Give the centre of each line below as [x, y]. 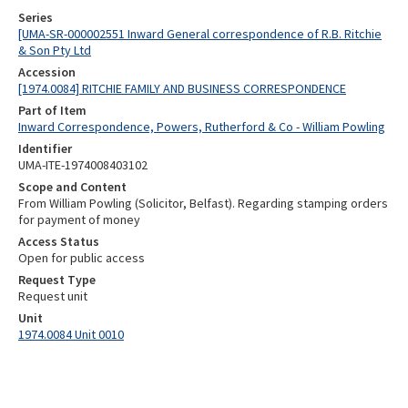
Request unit [53, 296]
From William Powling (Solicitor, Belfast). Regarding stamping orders [203, 203]
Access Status [59, 241]
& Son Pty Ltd [55, 50]
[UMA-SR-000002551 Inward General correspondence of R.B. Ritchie [200, 34]
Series [36, 17]
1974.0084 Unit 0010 [71, 334]
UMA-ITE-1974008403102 [83, 165]
